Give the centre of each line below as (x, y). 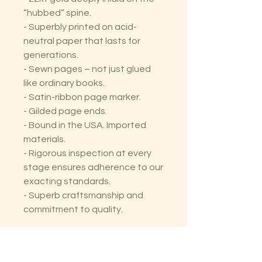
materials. (44, 139)
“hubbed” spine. (57, 13)
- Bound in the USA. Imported (85, 125)
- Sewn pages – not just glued (87, 69)
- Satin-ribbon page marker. (82, 97)
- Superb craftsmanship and (83, 196)
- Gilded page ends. (65, 111)
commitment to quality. (73, 210)
